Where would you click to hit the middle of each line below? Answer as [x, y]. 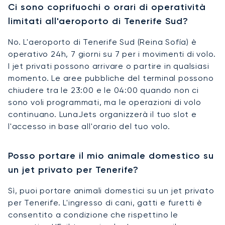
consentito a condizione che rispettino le [93, 214]
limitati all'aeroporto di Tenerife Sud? [98, 21]
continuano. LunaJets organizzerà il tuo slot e [102, 114]
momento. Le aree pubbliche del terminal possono [111, 78]
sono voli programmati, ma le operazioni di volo [105, 102]
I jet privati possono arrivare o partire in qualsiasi [109, 66]
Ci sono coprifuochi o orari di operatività [107, 7]
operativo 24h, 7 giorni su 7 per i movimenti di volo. [112, 54]
